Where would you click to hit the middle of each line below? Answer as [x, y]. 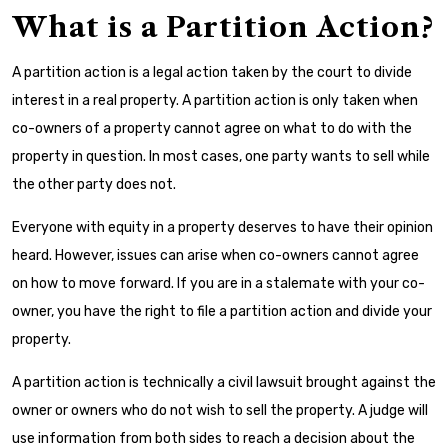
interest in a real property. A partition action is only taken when [215, 100]
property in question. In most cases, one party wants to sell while [221, 156]
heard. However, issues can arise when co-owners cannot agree [215, 255]
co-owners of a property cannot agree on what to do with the [212, 128]
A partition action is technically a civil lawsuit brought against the [224, 382]
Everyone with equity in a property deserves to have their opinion [222, 227]
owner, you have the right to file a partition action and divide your [222, 311]
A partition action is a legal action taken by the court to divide [212, 72]
